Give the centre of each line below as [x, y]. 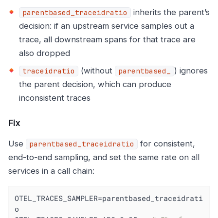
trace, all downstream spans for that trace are [107, 40]
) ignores [191, 71]
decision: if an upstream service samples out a [107, 26]
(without [97, 71]
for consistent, [166, 144]
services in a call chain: [51, 171]
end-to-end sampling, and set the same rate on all [104, 157]
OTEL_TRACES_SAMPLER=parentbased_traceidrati [109, 198]
